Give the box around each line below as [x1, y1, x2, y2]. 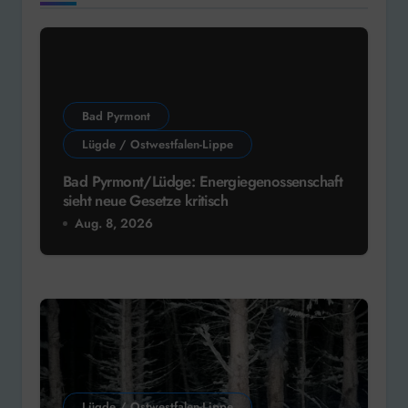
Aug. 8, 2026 [75, 213, 153, 232]
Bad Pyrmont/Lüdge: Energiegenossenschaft [63, 170, 343, 193]
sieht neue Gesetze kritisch [63, 189, 228, 212]
